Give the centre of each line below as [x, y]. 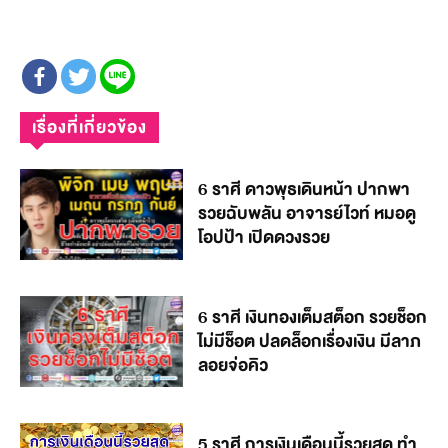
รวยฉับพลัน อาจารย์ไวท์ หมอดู [307, 214]
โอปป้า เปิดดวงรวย [264, 238]
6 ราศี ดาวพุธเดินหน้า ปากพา [304, 190]
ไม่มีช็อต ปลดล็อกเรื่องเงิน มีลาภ [310, 341]
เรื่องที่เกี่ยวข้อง [89, 127]
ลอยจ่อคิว [233, 365]
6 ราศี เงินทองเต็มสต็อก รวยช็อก [313, 317]
